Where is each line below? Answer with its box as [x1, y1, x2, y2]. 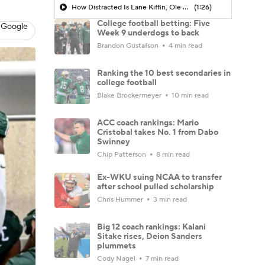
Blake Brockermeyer [97, 91, 163, 100]
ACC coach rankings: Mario [97, 117, 199, 128]
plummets [97, 240, 136, 251]
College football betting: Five [97, 18, 210, 29]
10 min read [170, 91, 209, 100]
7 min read [144, 254, 179, 263]
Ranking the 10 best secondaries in [97, 67, 231, 79]
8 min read [154, 150, 190, 159]
